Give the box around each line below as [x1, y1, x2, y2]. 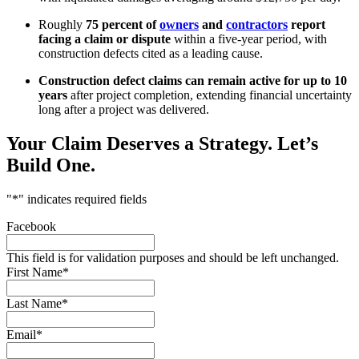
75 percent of [86, 18, 159, 32]
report [288, 18, 325, 32]
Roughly [38, 18, 86, 32]
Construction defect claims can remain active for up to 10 [38, 74, 347, 88]
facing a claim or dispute [38, 32, 171, 46]
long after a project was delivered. [38, 103, 209, 117]
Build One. [6, 154, 95, 175]
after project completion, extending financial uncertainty [67, 88, 352, 103]
